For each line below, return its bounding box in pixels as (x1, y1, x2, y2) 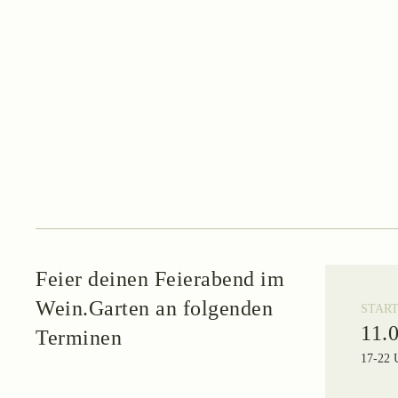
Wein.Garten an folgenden (36, 297, 273, 321)
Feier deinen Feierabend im (36, 267, 284, 291)
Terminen (36, 326, 122, 350)
